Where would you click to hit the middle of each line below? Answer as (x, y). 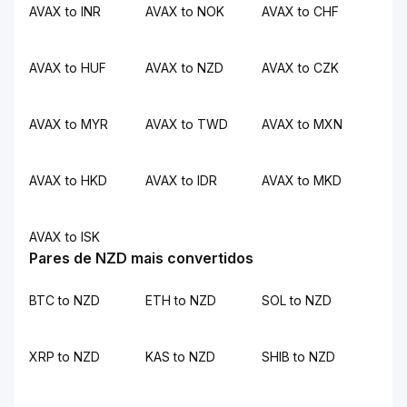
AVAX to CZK (300, 68)
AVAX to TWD (187, 124)
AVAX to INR (65, 11)
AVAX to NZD (184, 68)
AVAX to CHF (300, 11)
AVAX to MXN (302, 124)
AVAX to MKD (302, 180)
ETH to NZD (181, 300)
